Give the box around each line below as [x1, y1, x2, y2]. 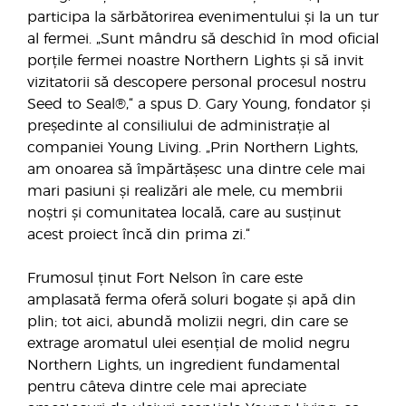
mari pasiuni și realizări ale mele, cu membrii [27, 184, 343, 198]
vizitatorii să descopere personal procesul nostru [27, 75, 366, 90]
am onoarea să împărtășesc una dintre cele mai [27, 162, 365, 177]
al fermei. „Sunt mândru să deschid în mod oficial [27, 32, 379, 46]
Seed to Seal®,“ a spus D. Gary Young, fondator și [27, 97, 371, 111]
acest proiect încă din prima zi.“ [27, 227, 250, 242]
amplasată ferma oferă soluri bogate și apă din [27, 293, 356, 307]
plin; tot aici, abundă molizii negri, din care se [27, 314, 348, 329]
